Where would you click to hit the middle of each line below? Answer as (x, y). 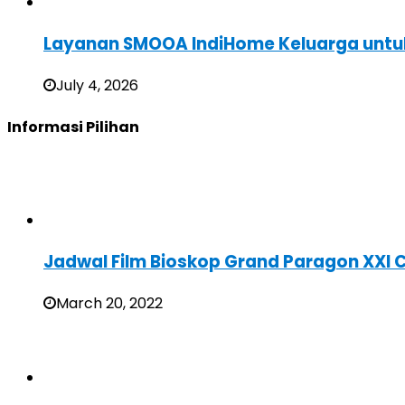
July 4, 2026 (97, 85)
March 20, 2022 (109, 303)
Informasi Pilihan (73, 127)
